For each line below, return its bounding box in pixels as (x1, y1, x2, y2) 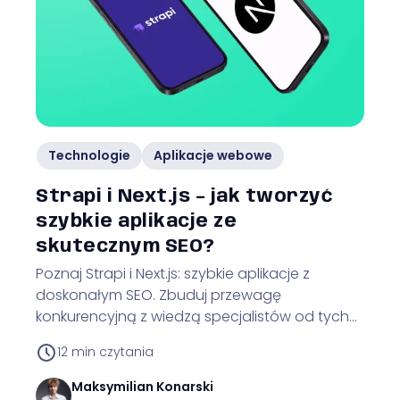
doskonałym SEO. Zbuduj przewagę (36, 284, 281, 305)
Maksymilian (71, 377, 154, 396)
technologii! (36, 327, 118, 348)
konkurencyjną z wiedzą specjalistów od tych (36, 305, 349, 327)
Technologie (48, 146, 130, 164)
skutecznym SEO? (36, 237, 215, 256)
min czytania (71, 343, 154, 362)
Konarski (156, 377, 213, 396)
